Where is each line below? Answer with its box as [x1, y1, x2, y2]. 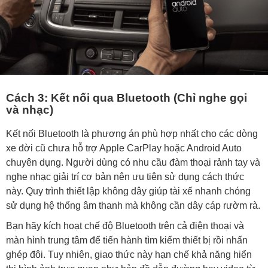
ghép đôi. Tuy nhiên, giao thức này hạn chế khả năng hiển [6, 249, 252, 260]
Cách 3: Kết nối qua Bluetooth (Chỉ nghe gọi [6, 91, 247, 104]
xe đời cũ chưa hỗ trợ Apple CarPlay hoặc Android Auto [6, 143, 242, 154]
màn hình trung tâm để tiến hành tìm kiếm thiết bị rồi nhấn [6, 235, 248, 246]
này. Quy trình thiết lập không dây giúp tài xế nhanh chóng [6, 186, 251, 197]
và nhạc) [6, 103, 53, 116]
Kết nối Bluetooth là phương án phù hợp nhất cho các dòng [6, 129, 258, 139]
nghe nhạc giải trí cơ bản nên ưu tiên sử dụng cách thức [6, 172, 244, 182]
